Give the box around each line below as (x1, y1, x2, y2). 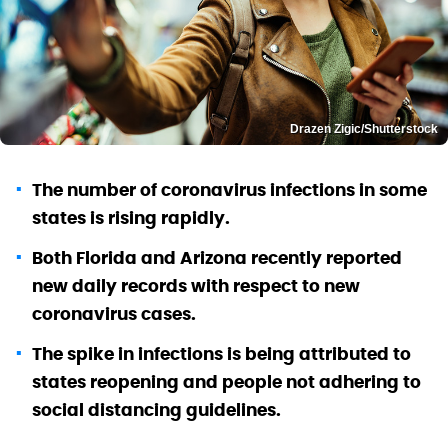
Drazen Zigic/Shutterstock (290, 121, 438, 136)
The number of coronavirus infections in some (32, 178, 427, 201)
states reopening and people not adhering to (32, 370, 421, 393)
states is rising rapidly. (32, 206, 230, 229)
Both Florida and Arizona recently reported (32, 246, 402, 269)
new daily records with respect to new (32, 274, 360, 297)
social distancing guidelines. (32, 398, 281, 421)
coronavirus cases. (32, 302, 196, 325)
